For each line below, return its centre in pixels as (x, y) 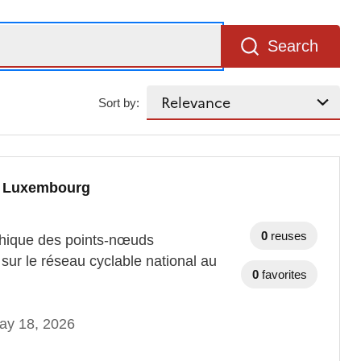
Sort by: (119, 102)
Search (293, 46)
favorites (285, 274)
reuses (289, 235)
